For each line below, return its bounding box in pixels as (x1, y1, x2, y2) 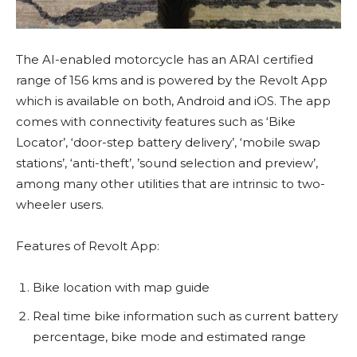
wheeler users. (16, 197, 104, 213)
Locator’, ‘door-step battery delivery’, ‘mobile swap (16, 135, 320, 151)
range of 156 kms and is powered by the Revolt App (16, 73, 328, 88)
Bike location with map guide (33, 280, 210, 296)
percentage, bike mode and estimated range (33, 329, 306, 345)
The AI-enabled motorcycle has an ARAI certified (16, 52, 313, 68)
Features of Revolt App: (16, 238, 159, 254)
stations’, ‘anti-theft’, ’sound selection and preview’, (16, 155, 318, 171)
